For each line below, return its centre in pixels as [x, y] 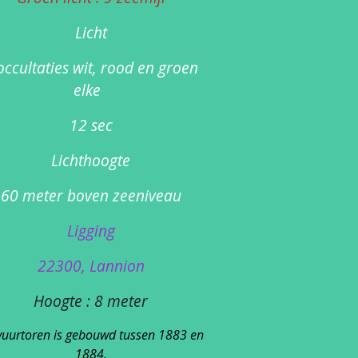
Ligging [91, 231]
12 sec [91, 125]
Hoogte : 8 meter [91, 301]
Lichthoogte [91, 161]
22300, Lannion [91, 266]
